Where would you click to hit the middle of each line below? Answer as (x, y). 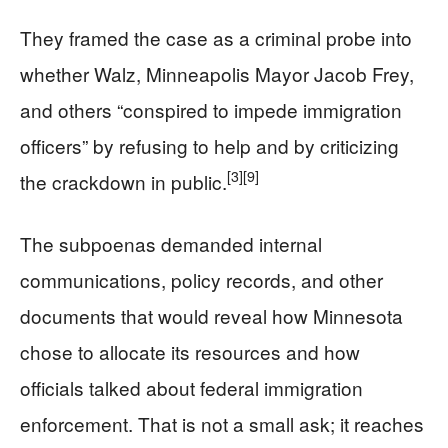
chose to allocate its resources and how (190, 351)
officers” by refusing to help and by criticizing (209, 145)
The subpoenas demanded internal (171, 243)
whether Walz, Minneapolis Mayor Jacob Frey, (217, 73)
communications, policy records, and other (201, 279)
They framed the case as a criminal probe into (216, 37)
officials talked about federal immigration (191, 387)
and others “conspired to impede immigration (211, 109)
